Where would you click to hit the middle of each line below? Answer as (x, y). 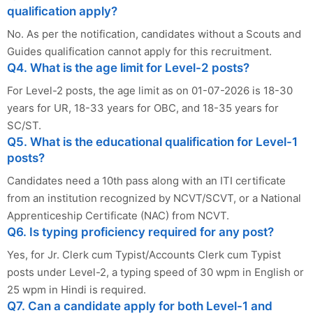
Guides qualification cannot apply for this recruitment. (139, 51)
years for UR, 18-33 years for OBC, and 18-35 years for (143, 108)
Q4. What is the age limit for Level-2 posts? (128, 67)
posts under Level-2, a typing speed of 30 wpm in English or (155, 272)
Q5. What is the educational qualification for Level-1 (152, 141)
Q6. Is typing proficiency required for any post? (140, 232)
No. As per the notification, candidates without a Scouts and (154, 34)
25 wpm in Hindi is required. (77, 289)
